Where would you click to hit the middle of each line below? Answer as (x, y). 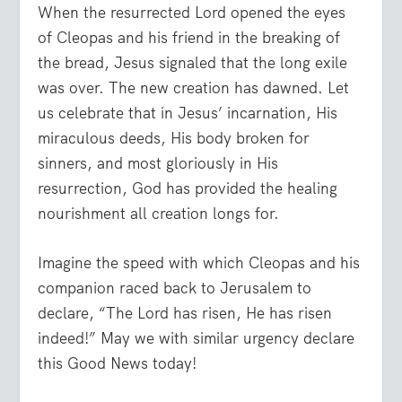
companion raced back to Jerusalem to (175, 288)
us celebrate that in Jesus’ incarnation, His (188, 114)
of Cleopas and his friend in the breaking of (189, 38)
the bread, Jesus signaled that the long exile (193, 63)
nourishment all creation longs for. (159, 214)
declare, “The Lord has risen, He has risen (185, 314)
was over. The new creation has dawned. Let (194, 88)
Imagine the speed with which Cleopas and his (199, 263)
